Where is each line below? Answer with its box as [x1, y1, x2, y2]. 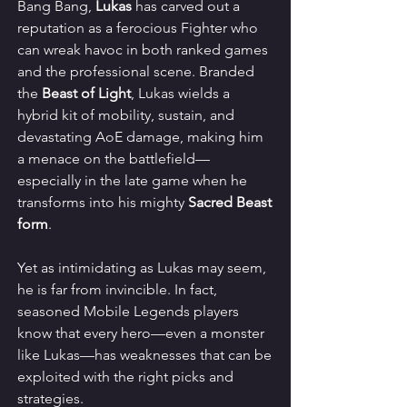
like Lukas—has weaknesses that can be [17, 346, 275, 364]
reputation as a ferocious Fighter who [17, 19, 262, 37]
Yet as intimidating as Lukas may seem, [17, 259, 270, 277]
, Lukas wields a [131, 84, 233, 103]
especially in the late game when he [17, 172, 251, 190]
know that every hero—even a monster [17, 324, 268, 342]
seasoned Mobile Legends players [17, 303, 243, 321]
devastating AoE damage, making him [17, 128, 267, 146]
